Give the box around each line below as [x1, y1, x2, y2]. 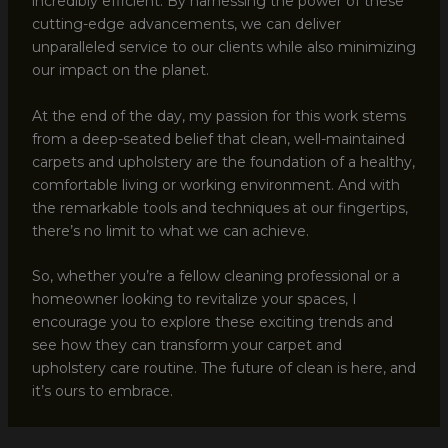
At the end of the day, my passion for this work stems [31, 106, 406, 125]
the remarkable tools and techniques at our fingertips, [31, 198, 408, 217]
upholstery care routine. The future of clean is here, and [31, 359, 416, 378]
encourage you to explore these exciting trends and [31, 313, 393, 332]
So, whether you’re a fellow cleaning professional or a [31, 267, 400, 286]
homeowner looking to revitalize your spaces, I [31, 290, 357, 309]
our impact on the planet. [31, 61, 209, 80]
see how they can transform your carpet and [31, 336, 342, 355]
